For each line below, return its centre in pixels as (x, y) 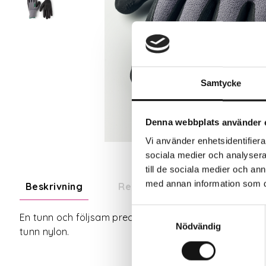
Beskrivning (54, 187)
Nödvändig (198, 226)
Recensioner (149, 187)
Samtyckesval (160, 211)
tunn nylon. (45, 232)
